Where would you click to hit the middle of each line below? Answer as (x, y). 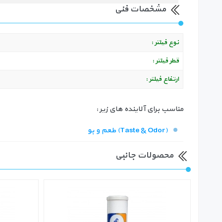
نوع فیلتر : (165, 42)
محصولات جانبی (144, 155)
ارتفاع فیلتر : (162, 79)
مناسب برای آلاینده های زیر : (139, 109)
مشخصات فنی (140, 9)
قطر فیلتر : (165, 61)
